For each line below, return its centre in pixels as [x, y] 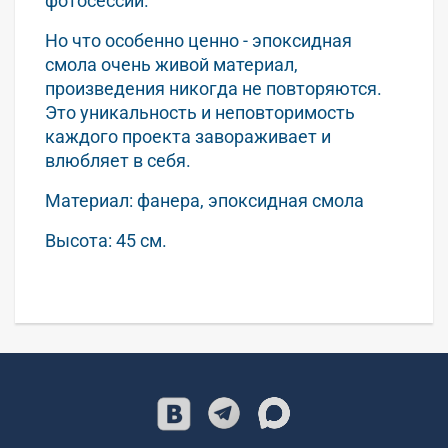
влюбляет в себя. [118, 160]
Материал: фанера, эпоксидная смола [204, 200]
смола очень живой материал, [171, 64]
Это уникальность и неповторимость [200, 112]
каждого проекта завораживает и [188, 136]
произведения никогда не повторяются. [213, 88]
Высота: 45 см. [106, 240]
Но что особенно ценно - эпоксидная [198, 40]
